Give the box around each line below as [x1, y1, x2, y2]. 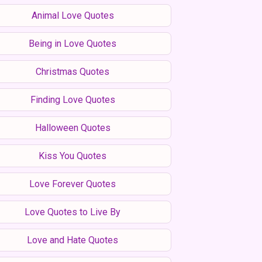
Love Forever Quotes [29, 178, 116, 189]
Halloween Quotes [35, 122, 111, 133]
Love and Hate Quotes [27, 234, 118, 246]
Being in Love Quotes [29, 37, 116, 49]
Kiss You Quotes [39, 150, 106, 161]
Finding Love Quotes [30, 94, 115, 105]
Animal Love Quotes [31, 9, 114, 21]
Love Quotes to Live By [25, 206, 120, 218]
